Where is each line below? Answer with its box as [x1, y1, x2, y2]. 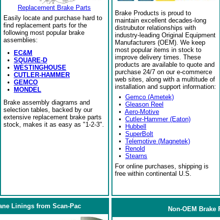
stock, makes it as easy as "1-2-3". [3, 121, 104, 128]
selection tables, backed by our [3, 106, 92, 113]
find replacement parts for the [3, 22, 87, 29]
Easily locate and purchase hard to [3, 14, 102, 22]
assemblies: [3, 36, 38, 44]
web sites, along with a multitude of [115, 76, 215, 83]
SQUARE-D [14, 56, 47, 64]
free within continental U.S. [115, 170, 192, 177]
